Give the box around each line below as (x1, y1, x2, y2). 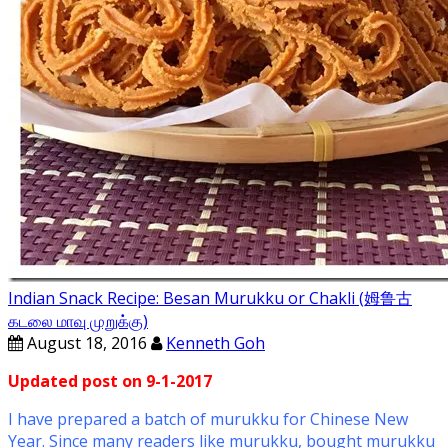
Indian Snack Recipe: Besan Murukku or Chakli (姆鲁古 (8, 287, 412, 309)
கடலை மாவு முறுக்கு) (8, 310, 148, 332)
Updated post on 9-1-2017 (8, 370, 212, 392)
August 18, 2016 (23, 332, 147, 354)
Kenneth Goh (166, 332, 265, 354)
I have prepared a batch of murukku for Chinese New (8, 408, 408, 430)
